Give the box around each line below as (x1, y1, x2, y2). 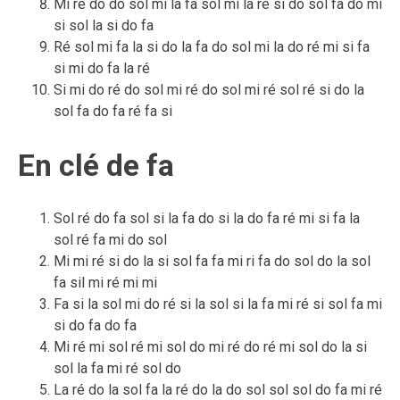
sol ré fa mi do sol (54, 231, 167, 248)
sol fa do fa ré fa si (54, 102, 172, 120)
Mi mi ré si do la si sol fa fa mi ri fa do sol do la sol (54, 253, 371, 270)
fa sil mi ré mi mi (54, 274, 157, 291)
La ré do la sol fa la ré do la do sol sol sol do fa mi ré (54, 381, 382, 398)
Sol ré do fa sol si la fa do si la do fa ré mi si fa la (54, 210, 360, 227)
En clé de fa (18, 147, 174, 183)
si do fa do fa (54, 317, 137, 334)
